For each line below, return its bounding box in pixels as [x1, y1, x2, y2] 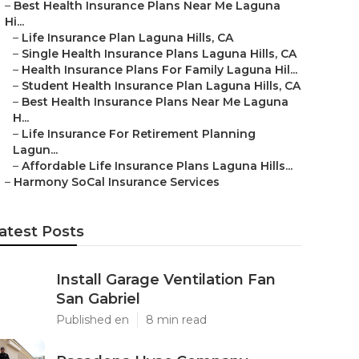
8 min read [146, 313, 207, 327]
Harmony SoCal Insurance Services [14, 175, 220, 189]
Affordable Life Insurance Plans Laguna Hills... [22, 159, 292, 173]
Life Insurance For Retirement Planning [22, 127, 256, 141]
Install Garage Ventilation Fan [56, 271, 276, 288]
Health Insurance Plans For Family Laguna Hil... [22, 63, 297, 77]
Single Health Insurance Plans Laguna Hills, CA [22, 46, 296, 61]
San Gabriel [56, 290, 140, 308]
